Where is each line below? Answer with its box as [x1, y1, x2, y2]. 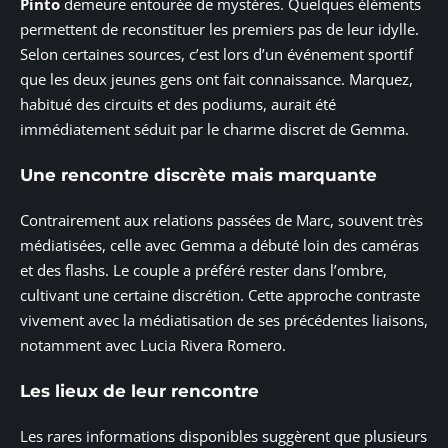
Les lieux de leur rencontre [20, 380, 259, 401]
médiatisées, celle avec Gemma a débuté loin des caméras [20, 235, 419, 256]
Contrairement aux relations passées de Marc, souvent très [20, 210, 423, 231]
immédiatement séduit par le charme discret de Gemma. [20, 119, 409, 140]
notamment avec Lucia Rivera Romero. [20, 335, 286, 356]
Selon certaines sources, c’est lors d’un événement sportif [20, 44, 413, 65]
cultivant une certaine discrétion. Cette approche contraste [20, 285, 420, 306]
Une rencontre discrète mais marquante [20, 164, 377, 185]
